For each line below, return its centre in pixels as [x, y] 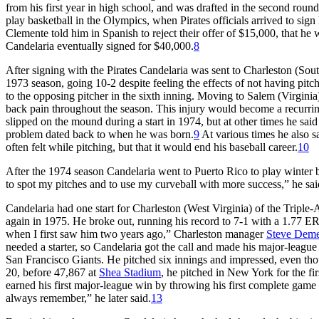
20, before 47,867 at [52, 272]
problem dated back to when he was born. [100, 134]
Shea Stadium [130, 272]
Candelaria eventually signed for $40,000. [100, 46]
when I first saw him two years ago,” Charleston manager [136, 234]
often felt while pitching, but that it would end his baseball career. [152, 147]
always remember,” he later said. [78, 298]
